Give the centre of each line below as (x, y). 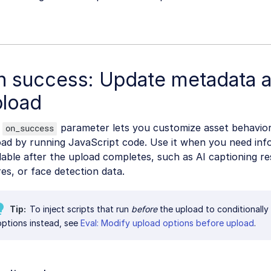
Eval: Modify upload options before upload (167, 223)
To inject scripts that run (79, 209)
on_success (30, 128)
